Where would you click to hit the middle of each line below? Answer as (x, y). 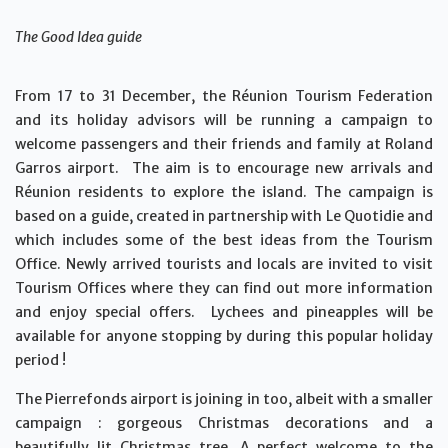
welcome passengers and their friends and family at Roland (224, 143)
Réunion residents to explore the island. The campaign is (224, 191)
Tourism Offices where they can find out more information (224, 287)
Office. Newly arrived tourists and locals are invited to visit (224, 263)
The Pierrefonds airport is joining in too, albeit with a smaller (224, 398)
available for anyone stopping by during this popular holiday (224, 335)
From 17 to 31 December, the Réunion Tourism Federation (224, 95)
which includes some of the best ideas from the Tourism (224, 239)
